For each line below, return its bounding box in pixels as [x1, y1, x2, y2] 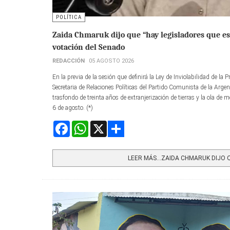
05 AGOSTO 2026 [89, 57, 134, 64]
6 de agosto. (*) [52, 104, 93, 111]
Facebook [70, 121, 94, 128]
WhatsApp [88, 121, 117, 128]
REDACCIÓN [52, 57, 85, 64]
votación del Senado [52, 42, 125, 52]
